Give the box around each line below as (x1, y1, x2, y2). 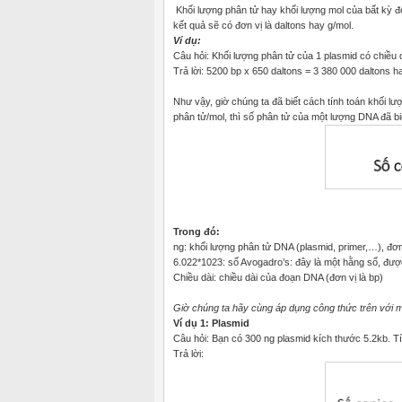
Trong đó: (173, 225, 220, 237)
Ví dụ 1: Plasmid (173, 317, 249, 328)
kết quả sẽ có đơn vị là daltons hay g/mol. (173, 19, 354, 31)
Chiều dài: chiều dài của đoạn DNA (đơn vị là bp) (173, 271, 383, 283)
